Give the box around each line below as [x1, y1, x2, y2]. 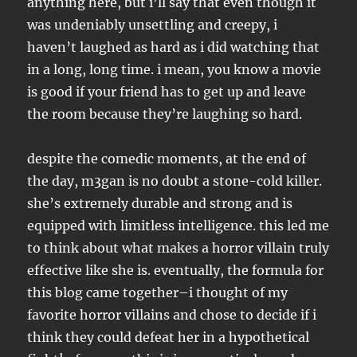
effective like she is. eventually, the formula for [27, 262, 324, 279]
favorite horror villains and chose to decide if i [27, 307, 317, 324]
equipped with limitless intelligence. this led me [27, 218, 330, 234]
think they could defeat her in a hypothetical [27, 329, 310, 346]
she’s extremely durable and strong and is [27, 195, 293, 212]
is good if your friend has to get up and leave [27, 84, 307, 100]
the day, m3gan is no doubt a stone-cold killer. [27, 173, 323, 190]
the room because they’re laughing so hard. [27, 106, 303, 123]
